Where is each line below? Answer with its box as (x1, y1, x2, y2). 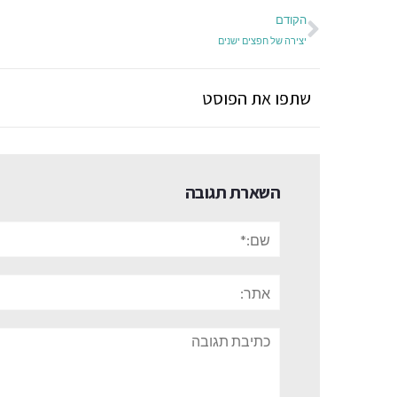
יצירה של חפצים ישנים (218, 35, 307, 47)
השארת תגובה (184, 181, 280, 205)
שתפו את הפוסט (202, 86, 311, 110)
